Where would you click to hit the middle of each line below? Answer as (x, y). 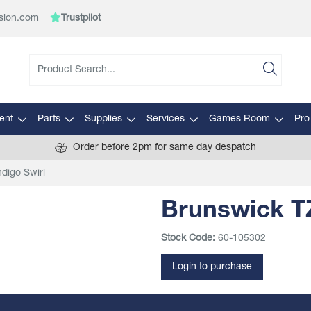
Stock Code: (188, 238)
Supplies (103, 119)
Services (165, 119)
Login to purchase (212, 267)
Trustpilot (81, 18)
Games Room (239, 119)
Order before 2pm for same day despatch (165, 148)
